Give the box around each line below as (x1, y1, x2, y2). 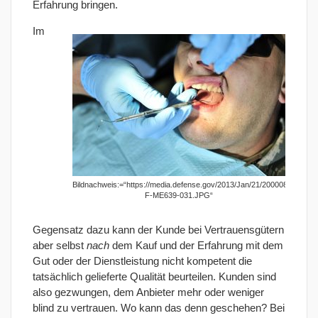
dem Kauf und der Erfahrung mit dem (109, 239, 283, 252)
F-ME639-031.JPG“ (145, 191, 213, 200)
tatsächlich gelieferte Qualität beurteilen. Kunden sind (33, 270, 276, 283)
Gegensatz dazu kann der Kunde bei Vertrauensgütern (33, 224, 284, 236)
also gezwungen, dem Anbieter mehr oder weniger (33, 286, 264, 299)
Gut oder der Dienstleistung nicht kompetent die (33, 255, 252, 268)
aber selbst (33, 239, 87, 252)
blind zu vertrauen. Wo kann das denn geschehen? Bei (33, 302, 285, 314)
